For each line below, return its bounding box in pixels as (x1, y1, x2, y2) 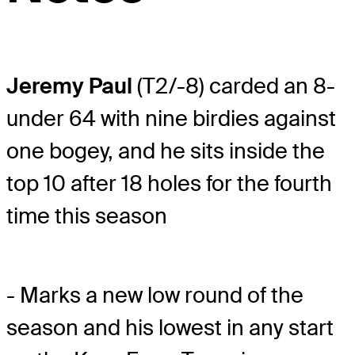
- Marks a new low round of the (6, 281, 303, 310)
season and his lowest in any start (6, 314, 334, 342)
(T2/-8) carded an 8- (132, 71, 335, 100)
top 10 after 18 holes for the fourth (6, 169, 332, 197)
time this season (6, 201, 167, 230)
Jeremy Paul (6, 71, 132, 100)
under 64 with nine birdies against (6, 104, 336, 132)
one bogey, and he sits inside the (6, 136, 325, 165)
